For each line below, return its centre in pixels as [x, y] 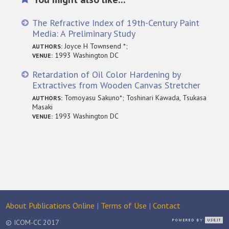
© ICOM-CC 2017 [33, 222]
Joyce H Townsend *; [95, 46]
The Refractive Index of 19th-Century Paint [116, 22]
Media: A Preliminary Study [84, 33]
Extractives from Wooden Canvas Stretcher [117, 85]
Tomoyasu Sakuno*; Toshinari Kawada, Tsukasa [135, 97]
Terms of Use [124, 205]
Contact [167, 205]
